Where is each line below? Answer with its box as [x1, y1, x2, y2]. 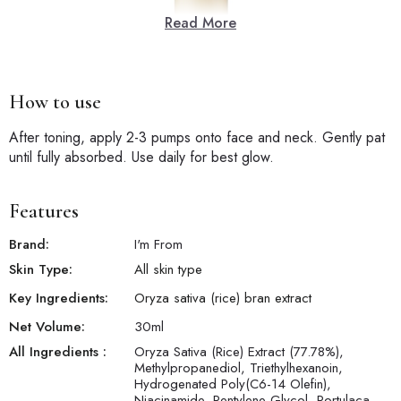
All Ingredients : [9, 342, 107, 363]
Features [9, 200, 79, 224]
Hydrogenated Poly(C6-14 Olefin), [134, 374, 331, 395]
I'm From [134, 235, 183, 255]
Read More [165, 13, 236, 34]
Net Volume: [9, 317, 85, 337]
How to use [9, 90, 101, 115]
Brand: [9, 235, 49, 255]
